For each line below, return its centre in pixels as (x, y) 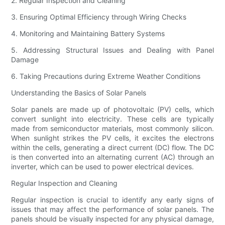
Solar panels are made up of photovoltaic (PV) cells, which (113, 109)
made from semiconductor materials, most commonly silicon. (113, 129)
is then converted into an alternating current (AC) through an (113, 157)
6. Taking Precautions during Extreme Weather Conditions (106, 76)
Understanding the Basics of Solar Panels (79, 93)
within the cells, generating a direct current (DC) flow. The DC (113, 148)
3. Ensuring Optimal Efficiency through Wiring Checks (99, 17)
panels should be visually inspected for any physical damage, (113, 219)
